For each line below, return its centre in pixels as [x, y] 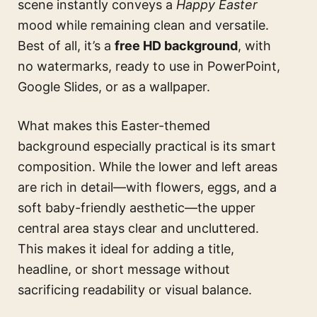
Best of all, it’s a [66, 45]
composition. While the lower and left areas [148, 166]
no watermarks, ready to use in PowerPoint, [149, 66]
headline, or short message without [124, 269]
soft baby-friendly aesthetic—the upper [137, 207]
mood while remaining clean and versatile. [143, 25]
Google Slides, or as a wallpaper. [114, 86]
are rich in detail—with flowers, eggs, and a [147, 187]
